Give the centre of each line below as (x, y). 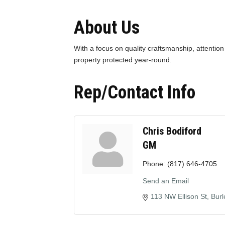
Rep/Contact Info (135, 93)
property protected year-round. (123, 60)
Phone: (154, 164)
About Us (107, 28)
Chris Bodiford (172, 131)
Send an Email (166, 181)
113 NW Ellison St (179, 197)
